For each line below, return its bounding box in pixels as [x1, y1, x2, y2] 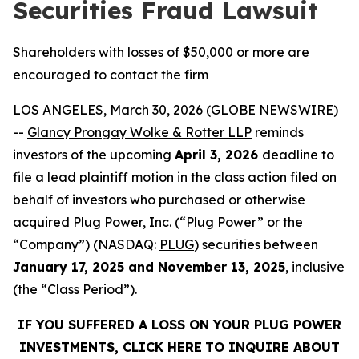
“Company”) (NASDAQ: [13, 236, 159, 252]
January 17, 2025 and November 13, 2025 [13, 259, 285, 275]
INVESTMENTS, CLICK [19, 339, 167, 355]
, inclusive [285, 259, 345, 275]
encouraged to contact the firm [13, 67, 208, 83]
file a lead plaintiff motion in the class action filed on [13, 169, 337, 185]
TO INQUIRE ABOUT [205, 339, 340, 355]
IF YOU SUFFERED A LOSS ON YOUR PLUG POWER [18, 317, 341, 333]
